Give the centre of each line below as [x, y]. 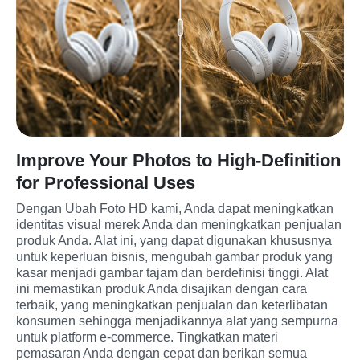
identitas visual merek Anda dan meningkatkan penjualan [179, 225]
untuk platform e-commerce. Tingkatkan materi [147, 337]
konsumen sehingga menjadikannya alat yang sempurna [177, 321]
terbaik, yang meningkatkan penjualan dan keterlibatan [172, 305]
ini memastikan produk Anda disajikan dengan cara [162, 289]
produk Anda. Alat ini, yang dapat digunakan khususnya [174, 241]
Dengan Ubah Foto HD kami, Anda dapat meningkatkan [175, 209]
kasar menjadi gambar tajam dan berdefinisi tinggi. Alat [172, 273]
